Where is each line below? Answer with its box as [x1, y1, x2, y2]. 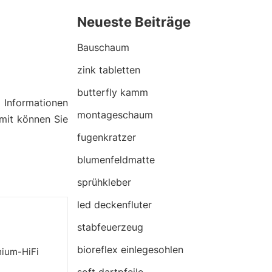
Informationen [4, 97, 68, 109]
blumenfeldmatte [77, 154, 155, 166]
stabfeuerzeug [77, 221, 143, 233]
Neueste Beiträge [77, 14, 191, 30]
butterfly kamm [77, 86, 148, 98]
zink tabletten [77, 64, 140, 76]
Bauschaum [77, 41, 129, 53]
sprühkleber [77, 176, 131, 188]
